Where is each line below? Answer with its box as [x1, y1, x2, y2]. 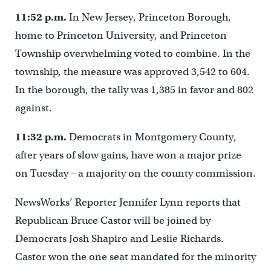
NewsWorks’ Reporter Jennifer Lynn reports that [15, 196, 241, 209]
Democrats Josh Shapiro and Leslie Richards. [15, 232, 224, 245]
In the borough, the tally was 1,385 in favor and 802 [15, 83, 253, 96]
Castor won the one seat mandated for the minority [15, 250, 256, 263]
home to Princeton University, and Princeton [15, 29, 227, 42]
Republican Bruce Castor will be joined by [15, 214, 211, 227]
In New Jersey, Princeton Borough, [68, 11, 231, 24]
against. [15, 102, 52, 114]
